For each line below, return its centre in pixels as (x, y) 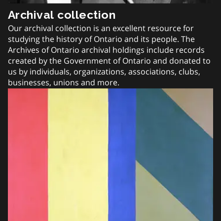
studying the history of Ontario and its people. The (101, 39)
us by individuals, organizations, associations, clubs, (104, 72)
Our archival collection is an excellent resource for (101, 28)
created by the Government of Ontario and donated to (109, 61)
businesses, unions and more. (64, 83)
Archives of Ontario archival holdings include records (106, 50)
